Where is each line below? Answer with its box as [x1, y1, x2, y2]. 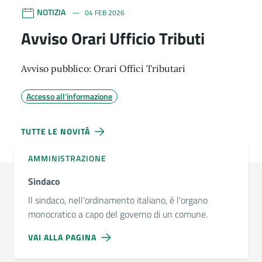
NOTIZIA [37, 6, 65, 18]
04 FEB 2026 [85, 7, 125, 18]
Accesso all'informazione [26, 89, 112, 102]
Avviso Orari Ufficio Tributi [21, 25, 205, 51]
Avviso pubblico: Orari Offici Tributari [21, 62, 185, 74]
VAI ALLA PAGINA [28, 230, 96, 243]
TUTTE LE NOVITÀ [21, 125, 90, 137]
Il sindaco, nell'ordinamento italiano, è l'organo [28, 192, 208, 207]
